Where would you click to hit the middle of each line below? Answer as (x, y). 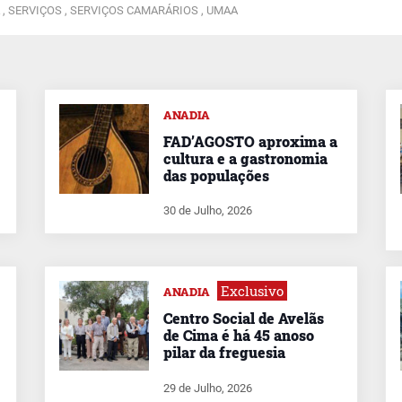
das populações (216, 175)
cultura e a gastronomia (245, 158)
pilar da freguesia (224, 353)
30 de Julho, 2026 (208, 211)
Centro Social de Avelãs (244, 319)
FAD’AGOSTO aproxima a (250, 141)
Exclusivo (252, 291)
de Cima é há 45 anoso (239, 336)
